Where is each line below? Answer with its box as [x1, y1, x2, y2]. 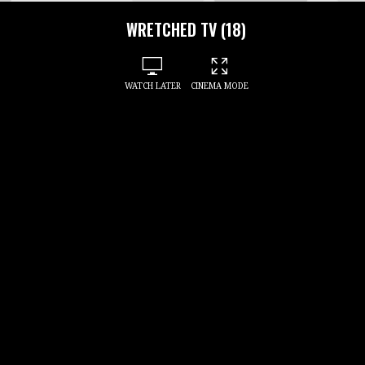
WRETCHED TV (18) [125, 17, 246, 42]
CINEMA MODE [190, 81, 248, 91]
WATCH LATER [124, 81, 181, 91]
